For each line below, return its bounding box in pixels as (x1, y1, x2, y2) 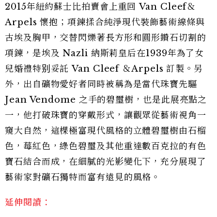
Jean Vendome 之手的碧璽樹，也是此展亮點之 (5, 94, 207, 106)
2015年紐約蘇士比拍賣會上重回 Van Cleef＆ (5, 1, 196, 13)
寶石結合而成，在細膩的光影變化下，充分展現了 (5, 156, 206, 168)
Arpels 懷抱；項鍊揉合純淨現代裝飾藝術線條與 (5, 17, 205, 28)
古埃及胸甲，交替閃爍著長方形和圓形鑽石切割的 (5, 32, 206, 44)
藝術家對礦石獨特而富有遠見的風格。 (5, 172, 161, 183)
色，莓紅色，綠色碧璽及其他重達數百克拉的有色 (5, 141, 206, 152)
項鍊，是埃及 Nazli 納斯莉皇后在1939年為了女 (5, 48, 204, 59)
